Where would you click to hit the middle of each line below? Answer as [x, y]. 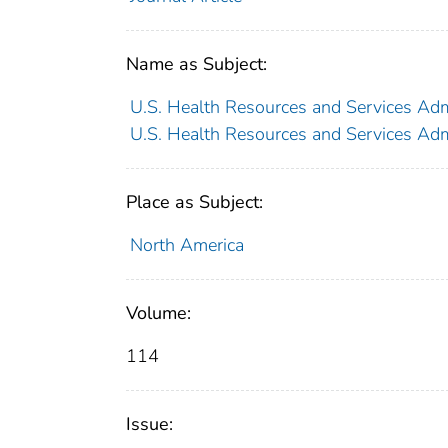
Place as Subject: [194, 202]
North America [186, 245]
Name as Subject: [196, 64]
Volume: [158, 313]
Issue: [149, 424]
